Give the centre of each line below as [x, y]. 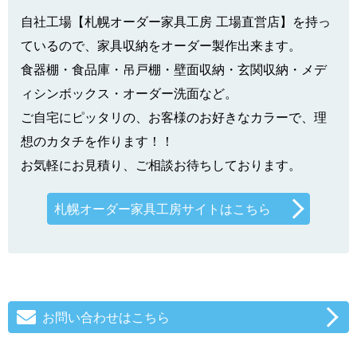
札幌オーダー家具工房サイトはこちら [163, 208]
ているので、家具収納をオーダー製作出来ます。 [161, 45]
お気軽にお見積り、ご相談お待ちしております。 [161, 165]
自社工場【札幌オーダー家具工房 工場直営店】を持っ [176, 21]
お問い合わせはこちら [106, 317]
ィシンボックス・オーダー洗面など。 [129, 93]
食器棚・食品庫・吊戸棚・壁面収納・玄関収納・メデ [174, 69]
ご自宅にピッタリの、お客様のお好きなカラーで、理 [174, 117]
